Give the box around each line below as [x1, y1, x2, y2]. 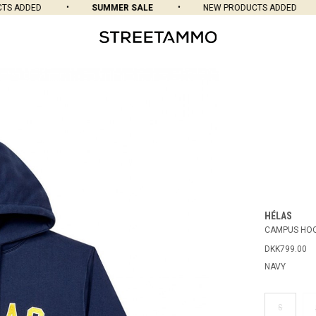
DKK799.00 [264, 244, 307, 254]
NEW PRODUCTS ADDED [188, 3, 282, 13]
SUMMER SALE [76, 3, 138, 13]
